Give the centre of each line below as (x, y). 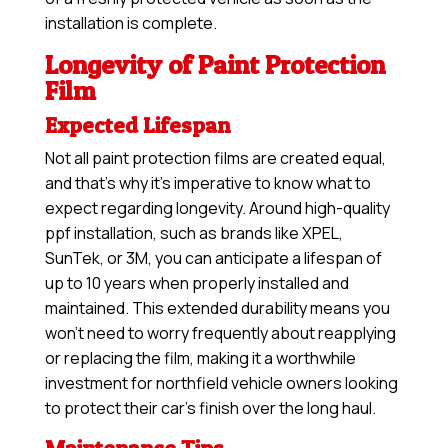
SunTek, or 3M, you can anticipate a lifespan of (213, 258)
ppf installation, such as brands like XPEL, (193, 233)
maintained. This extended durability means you (217, 308)
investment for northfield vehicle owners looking (221, 383)
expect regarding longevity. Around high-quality (217, 208)
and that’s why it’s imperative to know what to (207, 183)
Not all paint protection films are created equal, (215, 158)
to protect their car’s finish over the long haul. (210, 408)
